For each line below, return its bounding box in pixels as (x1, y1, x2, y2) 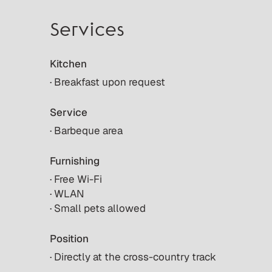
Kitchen (50, 56, 87, 70)
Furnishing (50, 154, 100, 168)
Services (50, 21, 124, 41)
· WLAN (50, 186, 84, 200)
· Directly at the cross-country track (50, 250, 216, 263)
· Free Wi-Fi (50, 172, 102, 186)
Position (50, 231, 89, 245)
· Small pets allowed (50, 201, 146, 215)
